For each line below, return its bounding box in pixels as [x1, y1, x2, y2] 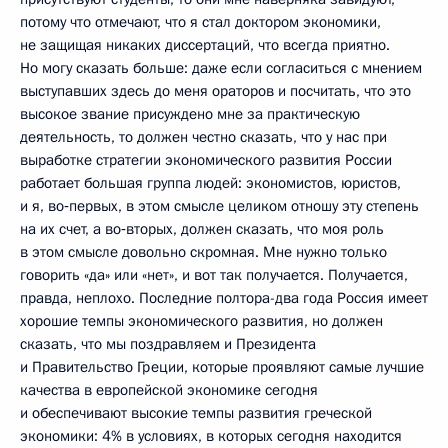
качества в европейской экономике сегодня [20, 379, 318, 400]
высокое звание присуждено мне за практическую [20, 103, 360, 124]
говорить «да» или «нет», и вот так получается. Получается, [20, 264, 408, 285]
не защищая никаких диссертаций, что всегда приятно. [20, 34, 390, 55]
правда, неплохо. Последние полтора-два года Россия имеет [20, 287, 428, 308]
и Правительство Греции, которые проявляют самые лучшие [20, 356, 424, 377]
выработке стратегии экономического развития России [20, 149, 392, 170]
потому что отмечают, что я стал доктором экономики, [20, 11, 381, 32]
